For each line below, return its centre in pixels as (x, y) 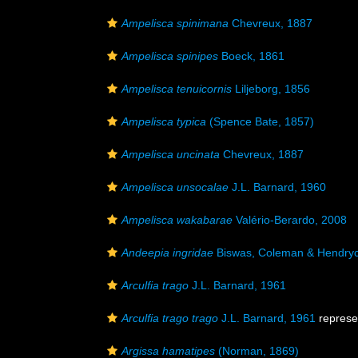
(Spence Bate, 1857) (260, 121)
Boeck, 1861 (251, 56)
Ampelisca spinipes (170, 56)
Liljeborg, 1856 (271, 89)
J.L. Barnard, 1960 (277, 187)
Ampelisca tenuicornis (177, 89)
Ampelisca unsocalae (175, 187)
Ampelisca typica (164, 121)
